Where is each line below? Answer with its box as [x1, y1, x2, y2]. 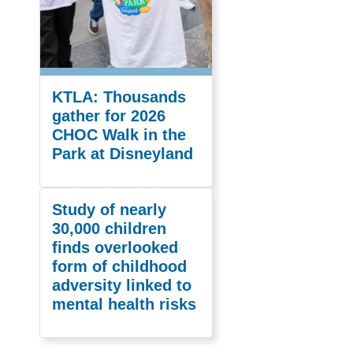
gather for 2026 [52, 106, 165, 124]
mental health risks [52, 295, 196, 313]
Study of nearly [52, 200, 166, 218]
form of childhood [52, 257, 187, 275]
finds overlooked [52, 238, 178, 256]
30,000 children [52, 219, 166, 237]
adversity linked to [52, 276, 191, 294]
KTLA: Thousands [52, 87, 186, 106]
